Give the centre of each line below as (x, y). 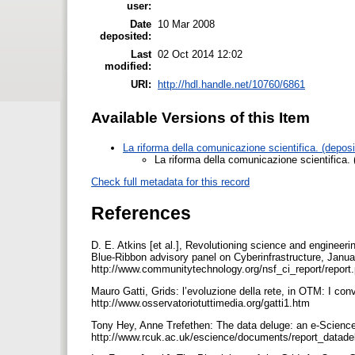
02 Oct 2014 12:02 (200, 54)
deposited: (126, 36)
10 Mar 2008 (186, 24)
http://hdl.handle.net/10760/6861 (231, 84)
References (141, 213)
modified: (128, 66)
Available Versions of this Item (200, 117)
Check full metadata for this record (170, 181)
